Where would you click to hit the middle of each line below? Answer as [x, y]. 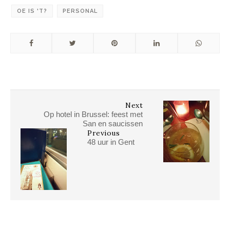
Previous [103, 133]
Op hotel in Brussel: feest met [93, 114]
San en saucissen [113, 123]
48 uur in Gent [111, 142]
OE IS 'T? [32, 11]
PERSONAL [80, 11]
